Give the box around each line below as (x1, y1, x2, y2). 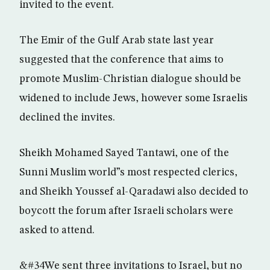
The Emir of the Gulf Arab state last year (19, 35, 214, 46)
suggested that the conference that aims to (19, 54, 224, 65)
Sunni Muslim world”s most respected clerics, (19, 167, 237, 178)
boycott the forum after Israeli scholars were (19, 206, 233, 216)
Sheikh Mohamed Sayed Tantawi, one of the (19, 148, 229, 159)
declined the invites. (19, 112, 115, 123)
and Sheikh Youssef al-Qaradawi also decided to (19, 186, 248, 197)
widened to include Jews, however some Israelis (19, 93, 248, 104)
